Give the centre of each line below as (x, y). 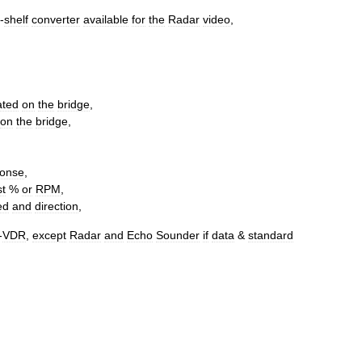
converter (56, 19)
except (49, 235)
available (106, 19)
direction (57, 206)
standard (271, 235)
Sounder (178, 235)
